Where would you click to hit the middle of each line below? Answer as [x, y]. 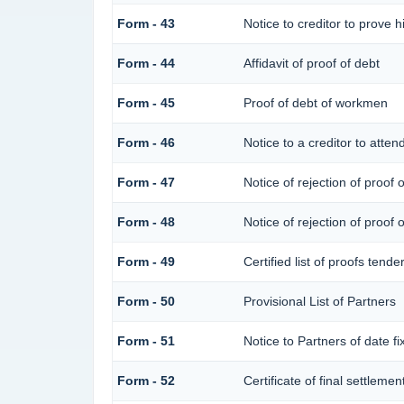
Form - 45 [146, 103]
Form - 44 [146, 64]
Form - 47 [146, 183]
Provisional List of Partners [319, 302]
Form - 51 [146, 341]
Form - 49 [146, 262]
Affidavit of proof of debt [311, 64]
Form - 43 [146, 24]
